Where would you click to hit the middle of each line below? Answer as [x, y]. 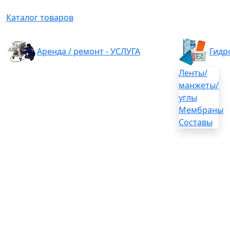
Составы [196, 122]
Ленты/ [193, 73]
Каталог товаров [40, 17]
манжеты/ [199, 85]
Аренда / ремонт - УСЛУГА [89, 51]
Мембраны [201, 110]
